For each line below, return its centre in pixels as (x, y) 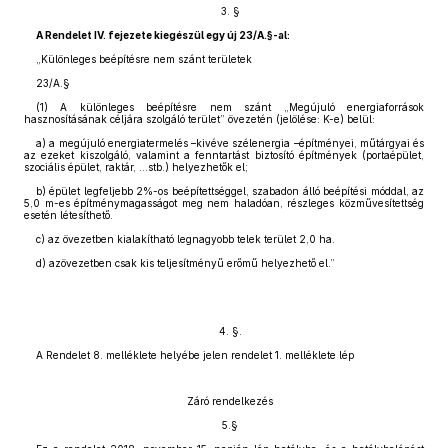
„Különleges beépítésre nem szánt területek (144, 59)
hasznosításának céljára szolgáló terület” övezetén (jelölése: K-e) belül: (199, 119)
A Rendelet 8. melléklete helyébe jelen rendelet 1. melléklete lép (195, 355)
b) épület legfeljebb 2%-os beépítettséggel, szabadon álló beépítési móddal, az (230, 191)
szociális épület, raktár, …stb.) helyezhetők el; (136, 167)
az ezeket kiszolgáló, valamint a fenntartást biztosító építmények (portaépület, (224, 155)
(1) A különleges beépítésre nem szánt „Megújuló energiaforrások (230, 107)
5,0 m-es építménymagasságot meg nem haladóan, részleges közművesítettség (224, 203)
